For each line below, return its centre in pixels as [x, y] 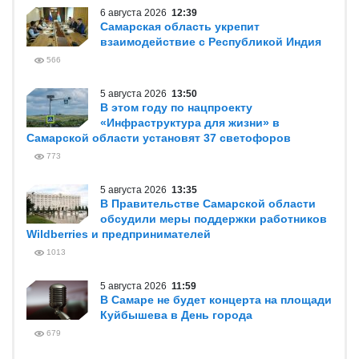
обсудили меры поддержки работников [214, 219]
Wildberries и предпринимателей [119, 234]
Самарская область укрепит [180, 26]
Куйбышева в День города [176, 315]
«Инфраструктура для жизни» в [190, 123]
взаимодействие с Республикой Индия [211, 42]
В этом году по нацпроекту [176, 107]
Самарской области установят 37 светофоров [159, 138]
